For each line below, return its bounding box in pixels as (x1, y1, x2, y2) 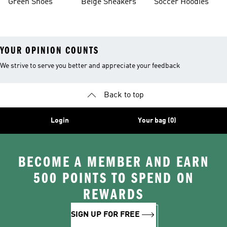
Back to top (103, 91, 144, 99)
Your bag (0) (138, 117, 176, 124)
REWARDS (83, 186, 144, 203)
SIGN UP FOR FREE (71, 211, 140, 219)
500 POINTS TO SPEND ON (33, 170, 194, 187)
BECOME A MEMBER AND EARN (18, 154, 209, 171)
